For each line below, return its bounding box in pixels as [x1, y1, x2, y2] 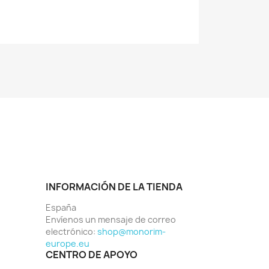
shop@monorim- [97, 226, 166, 238]
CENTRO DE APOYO [46, 248, 138, 262]
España [46, 202, 76, 214]
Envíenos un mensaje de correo [46, 214, 176, 226]
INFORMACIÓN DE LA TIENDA [46, 180, 183, 194]
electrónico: [46, 226, 97, 238]
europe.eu [46, 238, 89, 250]
